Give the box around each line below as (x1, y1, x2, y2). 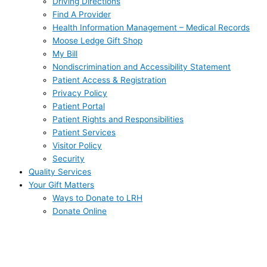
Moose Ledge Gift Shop (52, 35, 142, 45)
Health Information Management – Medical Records (52, 22, 250, 32)
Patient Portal (52, 101, 105, 111)
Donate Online (52, 206, 107, 216)
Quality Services (29, 166, 91, 176)
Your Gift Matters (29, 179, 94, 190)
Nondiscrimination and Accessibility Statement (52, 61, 231, 72)
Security (52, 153, 85, 163)
